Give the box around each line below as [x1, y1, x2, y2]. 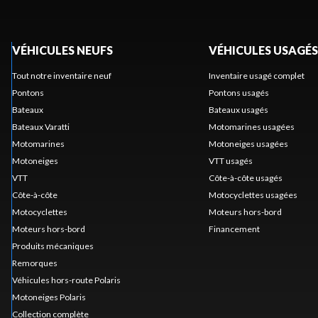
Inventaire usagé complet [208, 70, 305, 81]
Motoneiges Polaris [11, 291, 86, 302]
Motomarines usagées [208, 121, 295, 132]
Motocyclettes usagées [208, 189, 297, 200]
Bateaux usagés [208, 104, 268, 115]
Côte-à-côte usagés [208, 172, 283, 183]
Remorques [11, 257, 57, 268]
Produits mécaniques [11, 240, 94, 251]
